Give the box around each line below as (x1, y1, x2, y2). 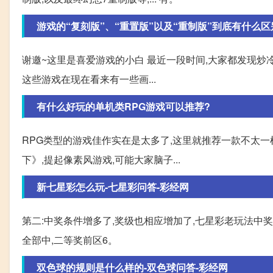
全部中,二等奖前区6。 (22, 233, 118, 247)
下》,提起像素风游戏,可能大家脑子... (22, 152, 180, 167)
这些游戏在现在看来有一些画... (22, 72, 156, 87)
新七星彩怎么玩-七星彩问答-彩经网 (37, 180, 189, 194)
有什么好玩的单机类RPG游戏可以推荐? (37, 99, 210, 114)
